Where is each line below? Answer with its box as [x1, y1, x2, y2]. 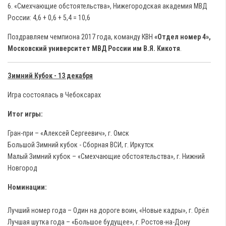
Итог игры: [8, 110, 43, 118]
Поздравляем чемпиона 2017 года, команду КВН [8, 33, 154, 41]
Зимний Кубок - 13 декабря [8, 72, 93, 80]
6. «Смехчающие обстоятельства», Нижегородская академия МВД [8, 2, 207, 10]
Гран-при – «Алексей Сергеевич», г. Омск [8, 129, 129, 137]
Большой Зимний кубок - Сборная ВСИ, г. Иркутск [8, 141, 154, 149]
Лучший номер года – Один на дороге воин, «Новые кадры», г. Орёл [8, 206, 209, 214]
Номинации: [8, 183, 47, 191]
